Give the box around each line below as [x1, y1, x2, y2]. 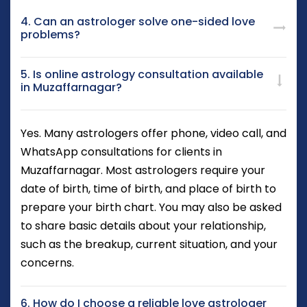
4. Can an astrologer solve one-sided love [21, 14, 255, 30]
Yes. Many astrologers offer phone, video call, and [21, 125, 286, 142]
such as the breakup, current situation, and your [21, 236, 278, 253]
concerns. [21, 255, 74, 271]
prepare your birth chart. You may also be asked [21, 199, 282, 216]
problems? [21, 27, 80, 43]
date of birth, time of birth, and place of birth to [21, 181, 276, 197]
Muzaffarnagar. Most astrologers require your [21, 162, 265, 179]
